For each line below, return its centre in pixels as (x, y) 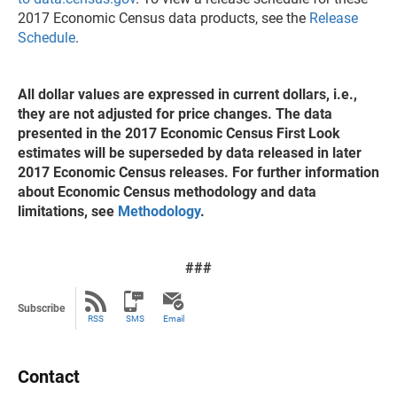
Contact (49, 377)
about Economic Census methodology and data (167, 192)
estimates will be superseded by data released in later (190, 153)
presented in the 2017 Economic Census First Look (179, 133)
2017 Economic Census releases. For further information (198, 172)
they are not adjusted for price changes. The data (175, 114)
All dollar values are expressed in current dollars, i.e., (187, 94)
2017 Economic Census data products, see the (163, 18)
